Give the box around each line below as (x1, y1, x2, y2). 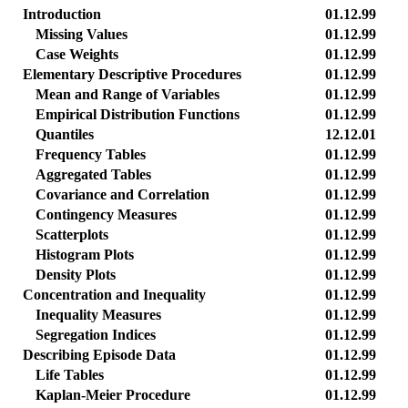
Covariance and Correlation (36, 187, 209, 202)
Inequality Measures (36, 307, 161, 322)
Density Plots (36, 267, 116, 282)
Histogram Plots (36, 247, 134, 262)
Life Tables (36, 367, 104, 382)
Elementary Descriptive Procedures (23, 66, 241, 82)
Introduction (23, 6, 101, 22)
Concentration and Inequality (23, 287, 206, 302)
